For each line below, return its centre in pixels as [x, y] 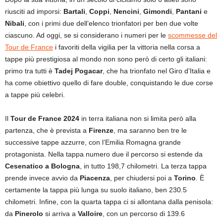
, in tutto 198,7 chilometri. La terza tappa [143, 166]
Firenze [101, 130]
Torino [185, 178]
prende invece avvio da [42, 178]
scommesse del [193, 35]
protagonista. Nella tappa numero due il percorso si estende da [104, 154]
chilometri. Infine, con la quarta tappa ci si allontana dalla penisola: [109, 201]
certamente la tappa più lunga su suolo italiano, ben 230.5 [96, 190]
